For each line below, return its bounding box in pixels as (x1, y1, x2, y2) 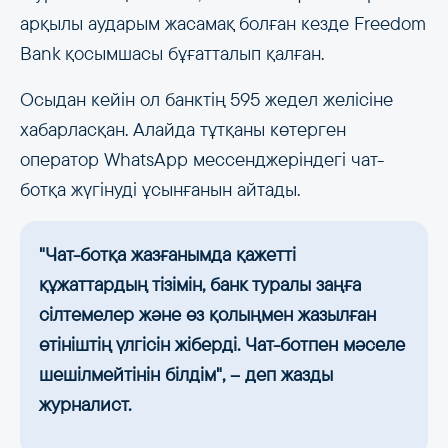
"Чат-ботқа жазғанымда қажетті (39, 242, 297, 268)
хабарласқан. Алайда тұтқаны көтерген (20, 117, 346, 143)
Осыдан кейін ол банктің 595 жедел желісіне (20, 87, 393, 113)
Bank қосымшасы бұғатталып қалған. (20, 41, 324, 67)
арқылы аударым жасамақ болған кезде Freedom (20, 11, 426, 37)
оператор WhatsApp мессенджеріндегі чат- (20, 147, 384, 173)
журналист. (39, 392, 132, 418)
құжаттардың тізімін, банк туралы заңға (39, 272, 362, 298)
